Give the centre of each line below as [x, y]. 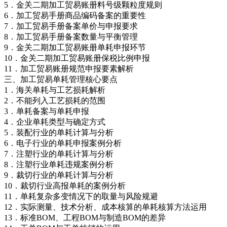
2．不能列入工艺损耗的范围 [55, 100]
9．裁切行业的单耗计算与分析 [59, 175]
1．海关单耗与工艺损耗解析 [55, 90]
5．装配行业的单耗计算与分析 [59, 132]
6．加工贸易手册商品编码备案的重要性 [75, 15]
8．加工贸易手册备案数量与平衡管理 [71, 36]
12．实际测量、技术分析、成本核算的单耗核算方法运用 [105, 207]
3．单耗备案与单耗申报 [47, 111]
